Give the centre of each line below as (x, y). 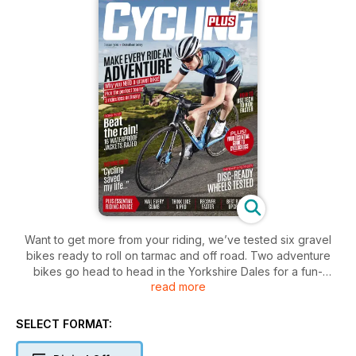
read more (178, 286)
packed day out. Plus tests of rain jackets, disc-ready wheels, (178, 287)
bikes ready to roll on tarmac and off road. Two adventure (178, 255)
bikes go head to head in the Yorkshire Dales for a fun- (178, 271)
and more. (178, 303)
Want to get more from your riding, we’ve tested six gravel (178, 239)
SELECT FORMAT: (64, 323)
